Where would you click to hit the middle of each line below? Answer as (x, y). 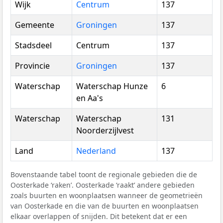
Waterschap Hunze (112, 86)
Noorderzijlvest (105, 130)
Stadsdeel (33, 45)
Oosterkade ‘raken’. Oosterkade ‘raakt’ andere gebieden (103, 185)
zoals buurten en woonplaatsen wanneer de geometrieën (107, 195)
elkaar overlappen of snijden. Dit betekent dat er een (99, 216)
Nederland (96, 151)
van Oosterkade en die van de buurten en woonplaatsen (105, 206)
